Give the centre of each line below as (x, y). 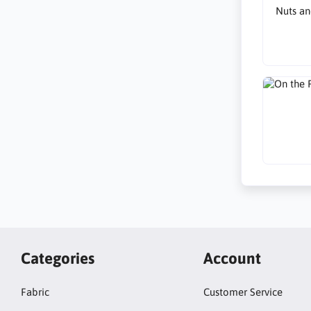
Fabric (35, 292)
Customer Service (243, 292)
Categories (58, 258)
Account (232, 258)
